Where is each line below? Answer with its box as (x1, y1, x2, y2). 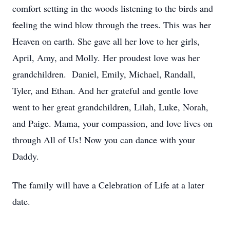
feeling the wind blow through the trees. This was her (12, 18, 211, 31)
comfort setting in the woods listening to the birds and (12, 2, 213, 14)
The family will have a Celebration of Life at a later (12, 179, 204, 191)
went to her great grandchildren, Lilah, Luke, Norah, (12, 101, 208, 113)
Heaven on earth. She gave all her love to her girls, (12, 35, 200, 47)
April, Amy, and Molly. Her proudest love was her (12, 51, 200, 64)
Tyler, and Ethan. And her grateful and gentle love (12, 84, 198, 97)
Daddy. (12, 150, 39, 162)
